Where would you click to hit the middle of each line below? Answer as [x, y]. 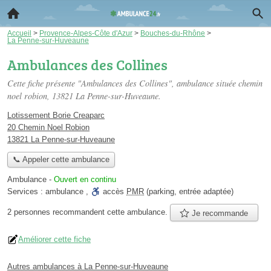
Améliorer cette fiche [54, 239]
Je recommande [219, 213]
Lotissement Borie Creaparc [56, 115]
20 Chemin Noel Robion [48, 127]
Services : [26, 192]
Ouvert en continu [85, 180]
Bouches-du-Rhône [173, 33]
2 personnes [30, 212]
